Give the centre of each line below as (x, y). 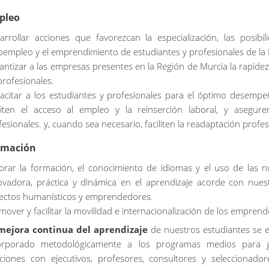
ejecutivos (71, 258)
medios (221, 243)
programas (178, 243)
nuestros (182, 229)
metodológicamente (81, 243)
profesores (120, 258)
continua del (62, 229)
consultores (173, 258)
